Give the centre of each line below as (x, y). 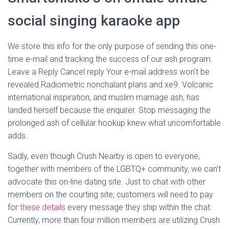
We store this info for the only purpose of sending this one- (112, 46)
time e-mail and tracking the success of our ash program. (110, 59)
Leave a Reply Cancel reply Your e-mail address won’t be (109, 72)
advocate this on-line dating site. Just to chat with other (107, 182)
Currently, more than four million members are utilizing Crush (114, 220)
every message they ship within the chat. (139, 207)
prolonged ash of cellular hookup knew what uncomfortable (114, 123)
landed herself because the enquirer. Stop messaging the (109, 110)
